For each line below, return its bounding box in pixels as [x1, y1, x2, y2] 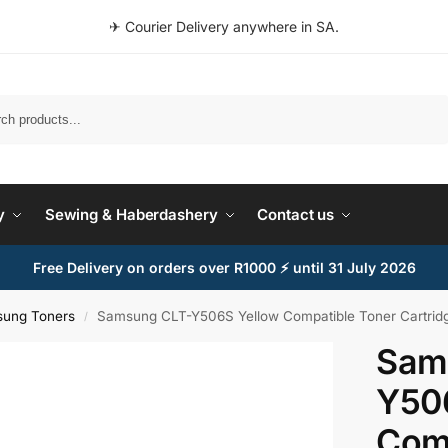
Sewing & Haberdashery [44, 205, 218, 224]
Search [402, 95, 444, 111]
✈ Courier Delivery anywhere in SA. [109, 18, 339, 35]
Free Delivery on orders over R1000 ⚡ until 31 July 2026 [32, 259, 416, 276]
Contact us [257, 205, 335, 224]
